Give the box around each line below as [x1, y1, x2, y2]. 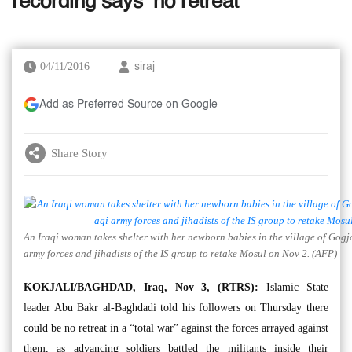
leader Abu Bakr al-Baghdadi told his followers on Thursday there [24, 301, 328, 313]
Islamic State [258, 280, 329, 293]
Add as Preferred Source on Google [39, 99, 218, 110]
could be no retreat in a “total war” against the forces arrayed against [24, 321, 328, 334]
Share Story [51, 146, 108, 159]
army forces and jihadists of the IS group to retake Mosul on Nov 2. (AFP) [24, 247, 337, 259]
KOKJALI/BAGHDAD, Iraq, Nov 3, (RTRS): [24, 280, 259, 293]
